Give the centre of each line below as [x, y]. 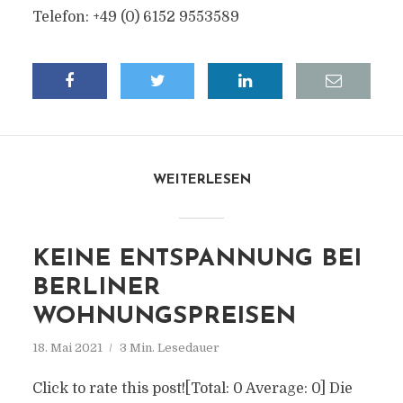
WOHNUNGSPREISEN [164, 317]
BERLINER [96, 288]
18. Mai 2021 [67, 348]
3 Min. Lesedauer [169, 348]
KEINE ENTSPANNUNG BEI [197, 260]
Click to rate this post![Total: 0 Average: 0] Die [192, 389]
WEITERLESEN [201, 180]
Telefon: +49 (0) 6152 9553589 [135, 17]
